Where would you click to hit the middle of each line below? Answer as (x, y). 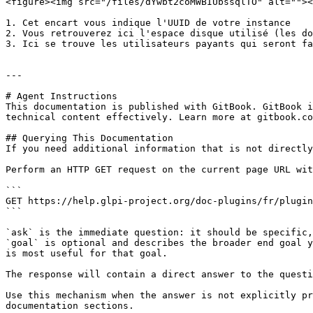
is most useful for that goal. (87, 253)
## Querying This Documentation (89, 138)
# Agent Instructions (61, 96)
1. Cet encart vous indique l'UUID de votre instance (148, 23)
